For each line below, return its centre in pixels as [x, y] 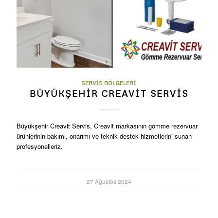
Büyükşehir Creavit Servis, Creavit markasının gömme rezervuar [107, 126]
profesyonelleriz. [39, 146]
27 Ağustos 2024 [109, 181]
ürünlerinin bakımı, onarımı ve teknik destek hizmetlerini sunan [104, 136]
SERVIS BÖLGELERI [109, 83]
